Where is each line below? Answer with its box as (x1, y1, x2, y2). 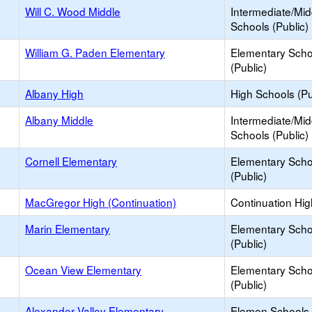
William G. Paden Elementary (25, 45, 165, 60)
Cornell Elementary (25, 153, 117, 169)
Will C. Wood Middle (25, 3, 120, 19)
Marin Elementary (25, 221, 110, 236)
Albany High (25, 86, 84, 101)
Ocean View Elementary (25, 262, 141, 277)
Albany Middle (25, 112, 93, 127)
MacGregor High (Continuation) (25, 194, 176, 210)
